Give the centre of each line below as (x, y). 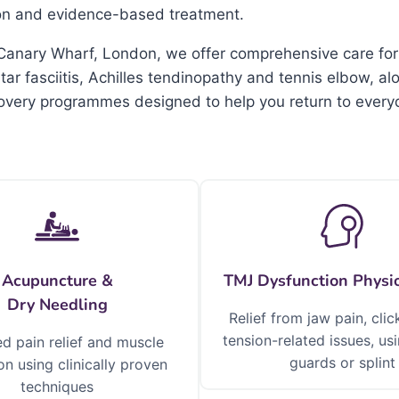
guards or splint (342, 362)
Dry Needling (57, 305)
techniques (57, 387)
